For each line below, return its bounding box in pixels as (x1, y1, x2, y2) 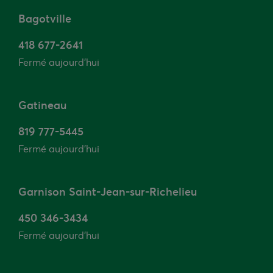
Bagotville (18, 12, 71, 26)
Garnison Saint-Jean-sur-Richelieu (18, 185, 197, 199)
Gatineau (18, 98, 66, 112)
